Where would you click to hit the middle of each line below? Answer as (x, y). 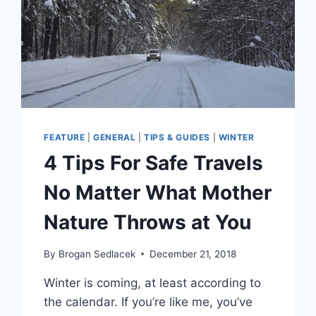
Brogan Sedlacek (97, 254)
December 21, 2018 (193, 254)
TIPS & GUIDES (177, 137)
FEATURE (65, 137)
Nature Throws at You (148, 222)
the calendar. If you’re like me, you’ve (148, 302)
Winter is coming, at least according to (153, 282)
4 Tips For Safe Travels (154, 163)
